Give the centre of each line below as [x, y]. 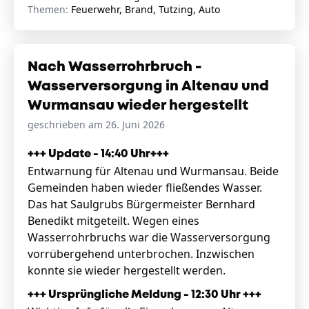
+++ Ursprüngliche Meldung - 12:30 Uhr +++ [144, 295]
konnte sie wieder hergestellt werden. [127, 270]
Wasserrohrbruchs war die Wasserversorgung [149, 237]
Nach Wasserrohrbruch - [115, 67]
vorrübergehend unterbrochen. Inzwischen [141, 254]
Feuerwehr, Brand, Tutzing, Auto [146, 9]
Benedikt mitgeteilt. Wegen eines [113, 221]
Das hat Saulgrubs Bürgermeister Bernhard [141, 204]
